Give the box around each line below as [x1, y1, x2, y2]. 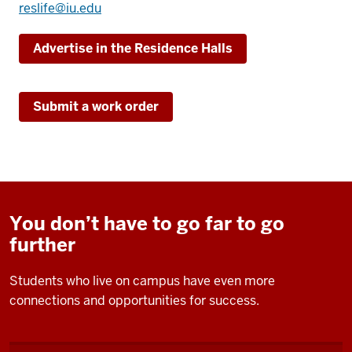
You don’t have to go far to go [9, 211, 284, 236]
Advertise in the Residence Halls [33, 40, 233, 57]
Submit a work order [33, 98, 159, 115]
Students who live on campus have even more [9, 273, 275, 289]
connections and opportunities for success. [9, 292, 259, 309]
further [9, 233, 75, 257]
